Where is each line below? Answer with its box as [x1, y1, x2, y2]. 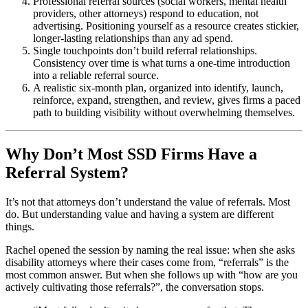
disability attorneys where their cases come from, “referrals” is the [5, 256, 289, 268]
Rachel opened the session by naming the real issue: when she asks [5, 243, 295, 256]
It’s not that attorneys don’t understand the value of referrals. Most [5, 195, 290, 208]
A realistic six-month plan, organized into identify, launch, [33, 82, 283, 94]
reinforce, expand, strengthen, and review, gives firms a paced [33, 94, 300, 107]
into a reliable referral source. [33, 69, 159, 82]
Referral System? [5, 163, 129, 181]
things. [5, 220, 34, 232]
